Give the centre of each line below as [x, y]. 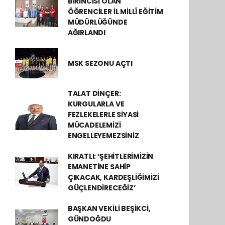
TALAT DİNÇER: [94, 94]
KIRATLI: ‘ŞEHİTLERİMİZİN [110, 156]
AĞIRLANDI [87, 33]
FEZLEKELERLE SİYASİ [103, 115]
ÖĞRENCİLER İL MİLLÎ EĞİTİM [115, 12]
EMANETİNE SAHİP [99, 167]
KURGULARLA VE [96, 104]
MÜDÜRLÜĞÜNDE [97, 22]
